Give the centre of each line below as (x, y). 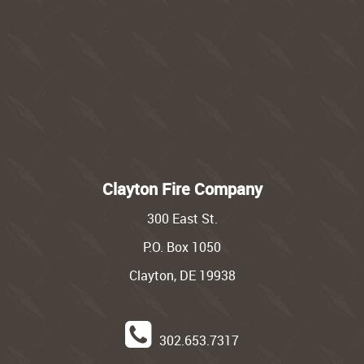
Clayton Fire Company (182, 189)
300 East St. (182, 219)
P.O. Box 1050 (182, 247)
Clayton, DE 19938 (182, 276)
